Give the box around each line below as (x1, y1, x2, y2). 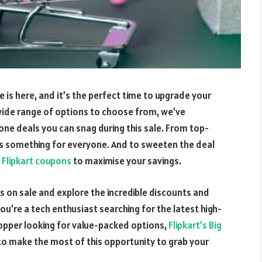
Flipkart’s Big (167, 218, 222, 232)
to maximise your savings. (71, 154, 181, 167)
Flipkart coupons (2, 154, 71, 167)
